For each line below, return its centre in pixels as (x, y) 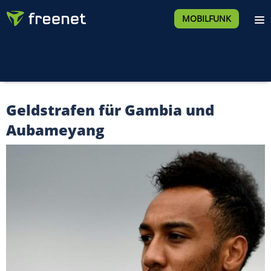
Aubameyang (55, 130)
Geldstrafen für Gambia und (110, 110)
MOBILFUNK (206, 18)
